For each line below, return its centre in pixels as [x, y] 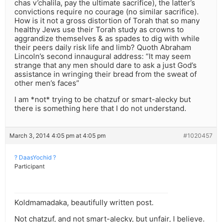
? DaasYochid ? [35, 158]
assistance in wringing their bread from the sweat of [106, 74]
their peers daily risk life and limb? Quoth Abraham [103, 48]
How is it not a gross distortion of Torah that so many [107, 21]
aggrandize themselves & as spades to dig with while [107, 39]
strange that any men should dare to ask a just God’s [106, 65]
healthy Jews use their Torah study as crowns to [99, 30]
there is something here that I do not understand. [100, 109]
